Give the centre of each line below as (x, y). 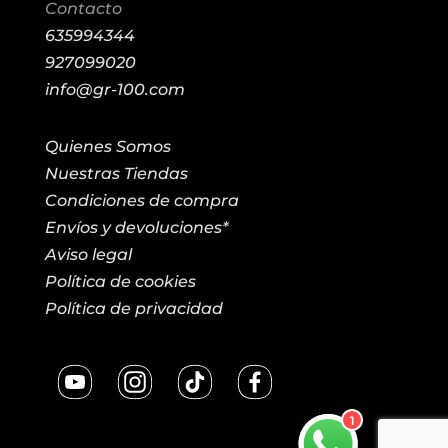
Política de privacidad (133, 308)
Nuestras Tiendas (116, 173)
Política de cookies (120, 281)
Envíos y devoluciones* (136, 227)
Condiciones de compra (141, 200)
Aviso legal (88, 254)
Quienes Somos (107, 146)
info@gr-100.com (114, 89)
